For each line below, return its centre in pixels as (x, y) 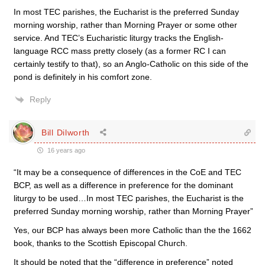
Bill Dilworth (66, 132)
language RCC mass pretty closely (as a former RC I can (120, 51)
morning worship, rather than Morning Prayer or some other (125, 25)
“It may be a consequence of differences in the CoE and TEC (127, 172)
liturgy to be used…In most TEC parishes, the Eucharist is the (129, 198)
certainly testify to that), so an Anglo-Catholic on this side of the (131, 64)
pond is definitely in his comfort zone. (83, 77)
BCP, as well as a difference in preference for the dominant (123, 185)
